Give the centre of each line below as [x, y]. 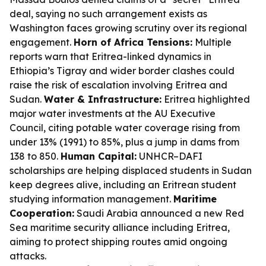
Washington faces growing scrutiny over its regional [128, 28]
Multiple [212, 42]
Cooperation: [42, 213]
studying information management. [91, 199]
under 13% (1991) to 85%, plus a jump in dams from [124, 142]
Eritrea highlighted [206, 99]
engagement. [42, 42]
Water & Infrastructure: [103, 99]
